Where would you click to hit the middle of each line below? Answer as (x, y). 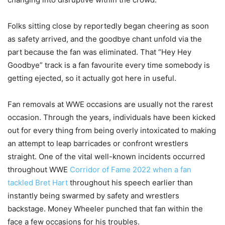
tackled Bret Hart (38, 183)
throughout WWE (39, 170)
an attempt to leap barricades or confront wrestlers (98, 144)
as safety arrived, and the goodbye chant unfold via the (105, 39)
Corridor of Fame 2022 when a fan (131, 170)
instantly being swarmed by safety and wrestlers (93, 196)
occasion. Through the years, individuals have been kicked (111, 118)
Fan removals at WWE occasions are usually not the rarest (110, 104)
